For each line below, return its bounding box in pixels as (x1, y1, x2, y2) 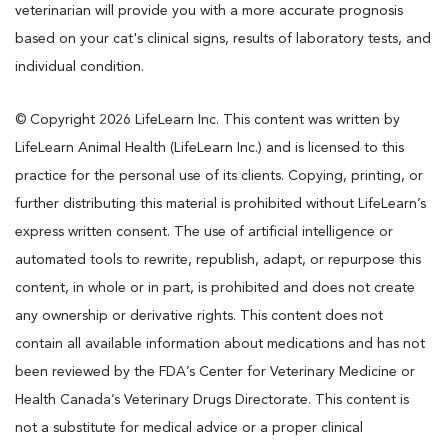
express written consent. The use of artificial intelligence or (15, 224, 393, 239)
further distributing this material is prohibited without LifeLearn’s (15, 196, 426, 211)
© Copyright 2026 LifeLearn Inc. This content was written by (15, 112, 400, 127)
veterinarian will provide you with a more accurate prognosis (15, 3, 403, 18)
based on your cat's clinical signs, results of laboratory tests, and (15, 31, 431, 46)
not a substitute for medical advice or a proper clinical (15, 420, 363, 435)
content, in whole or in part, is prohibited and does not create (15, 280, 415, 295)
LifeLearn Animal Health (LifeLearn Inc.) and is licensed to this (15, 140, 404, 155)
